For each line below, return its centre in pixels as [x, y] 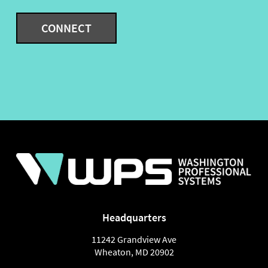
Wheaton [112, 252]
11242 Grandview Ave [134, 239]
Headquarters [134, 217]
